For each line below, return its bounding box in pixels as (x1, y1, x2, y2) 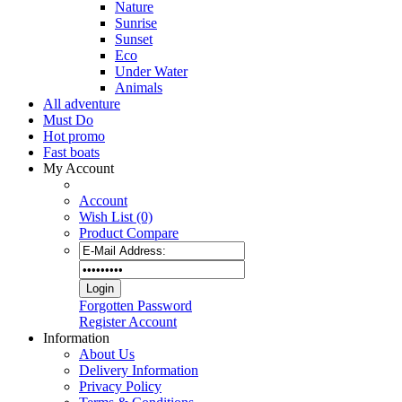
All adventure (43, 96, 120, 112)
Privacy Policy (79, 379, 162, 395)
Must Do (43, 112, 93, 128)
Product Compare (79, 225, 179, 241)
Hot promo (43, 128, 105, 144)
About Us (79, 346, 135, 363)
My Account (43, 161, 114, 177)
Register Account (79, 314, 177, 330)
